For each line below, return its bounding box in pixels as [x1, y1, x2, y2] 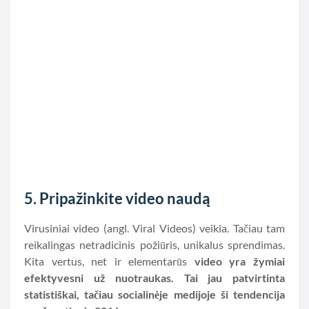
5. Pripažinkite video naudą [24, 189, 210, 208]
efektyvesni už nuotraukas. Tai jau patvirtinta [24, 271, 285, 284]
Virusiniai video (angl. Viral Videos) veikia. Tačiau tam [24, 221, 285, 235]
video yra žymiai [194, 255, 286, 268]
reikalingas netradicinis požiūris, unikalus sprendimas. [24, 238, 285, 251]
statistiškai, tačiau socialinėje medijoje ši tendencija [24, 288, 285, 301]
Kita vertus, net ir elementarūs [24, 255, 195, 268]
